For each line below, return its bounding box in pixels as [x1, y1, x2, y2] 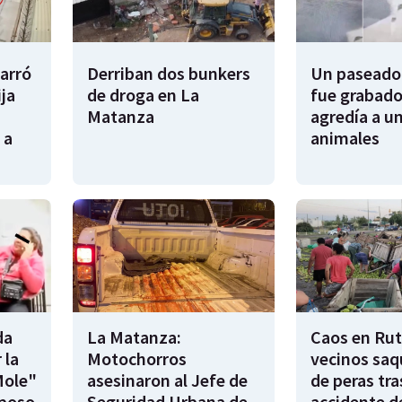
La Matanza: [87, 326, 181, 349]
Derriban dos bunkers [87, 61, 250, 84]
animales [310, 126, 380, 149]
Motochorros [87, 347, 187, 371]
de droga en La [87, 83, 199, 106]
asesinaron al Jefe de [87, 369, 248, 392]
